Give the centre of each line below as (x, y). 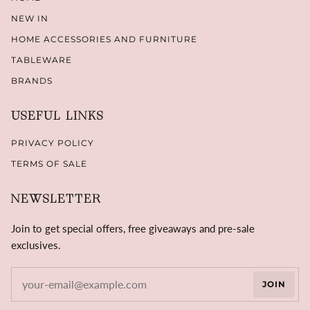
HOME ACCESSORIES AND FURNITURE (104, 39)
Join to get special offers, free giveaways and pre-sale (133, 228)
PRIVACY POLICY (53, 143)
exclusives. (36, 245)
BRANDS (32, 81)
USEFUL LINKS (57, 117)
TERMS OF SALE (49, 163)
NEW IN (30, 19)
